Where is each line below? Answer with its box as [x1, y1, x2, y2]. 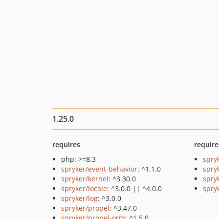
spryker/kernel [61, 174, 109, 183]
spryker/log [61, 194, 98, 203]
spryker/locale [61, 184, 107, 193]
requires [52, 140, 80, 149]
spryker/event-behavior [61, 164, 137, 174]
